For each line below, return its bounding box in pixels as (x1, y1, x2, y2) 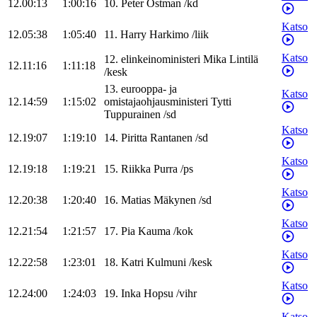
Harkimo (149, 28, 189, 41)
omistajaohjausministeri (104, 96, 208, 108)
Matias (121, 194, 151, 207)
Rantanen (150, 132, 192, 144)
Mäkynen (154, 194, 196, 207)
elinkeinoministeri (121, 53, 200, 66)
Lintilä (229, 53, 258, 66)
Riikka (121, 163, 151, 175)
